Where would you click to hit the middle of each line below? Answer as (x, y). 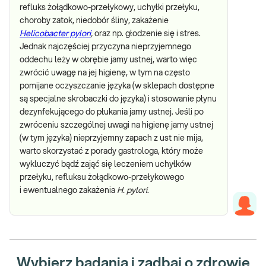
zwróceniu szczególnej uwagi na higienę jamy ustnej (116, 125)
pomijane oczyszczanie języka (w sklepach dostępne (117, 86)
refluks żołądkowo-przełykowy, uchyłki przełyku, (110, 8)
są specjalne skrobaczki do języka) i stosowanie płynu (118, 99)
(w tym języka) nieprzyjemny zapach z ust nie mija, (111, 138)
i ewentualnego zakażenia (68, 191)
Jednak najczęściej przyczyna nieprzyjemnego (105, 47)
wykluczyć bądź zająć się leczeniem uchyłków (105, 164)
